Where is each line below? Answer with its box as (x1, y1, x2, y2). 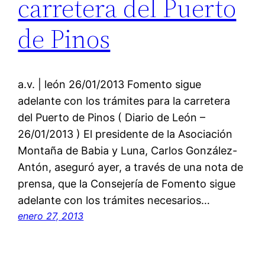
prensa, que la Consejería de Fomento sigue (18, 177, 236, 190)
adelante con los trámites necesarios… (18, 193, 211, 206)
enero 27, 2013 (18, 209, 84, 222)
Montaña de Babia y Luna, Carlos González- (18, 144, 238, 157)
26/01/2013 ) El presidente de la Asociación (18, 127, 233, 140)
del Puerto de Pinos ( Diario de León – (18, 111, 206, 124)
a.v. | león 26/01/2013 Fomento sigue (18, 77, 202, 91)
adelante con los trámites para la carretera (18, 94, 231, 107)
